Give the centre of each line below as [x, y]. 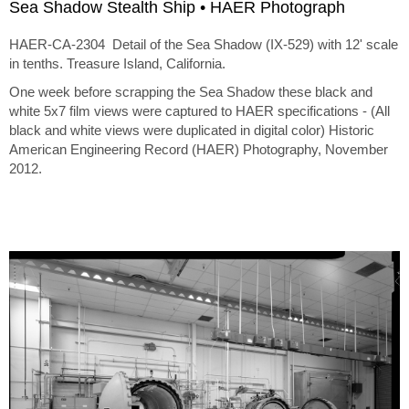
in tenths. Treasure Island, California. [117, 64]
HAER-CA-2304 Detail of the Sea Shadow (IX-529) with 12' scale [204, 45]
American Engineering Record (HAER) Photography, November [199, 150]
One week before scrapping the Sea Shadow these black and [191, 92]
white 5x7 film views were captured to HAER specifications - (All [199, 111]
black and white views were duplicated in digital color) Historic [192, 131]
